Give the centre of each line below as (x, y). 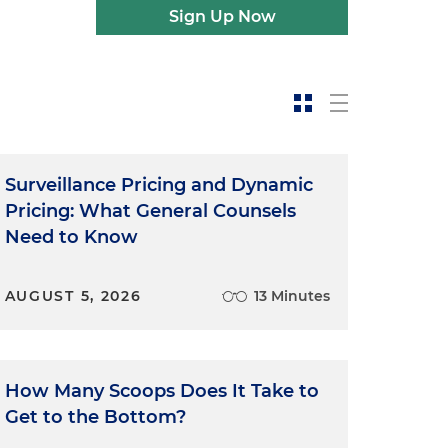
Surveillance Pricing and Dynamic (158, 185)
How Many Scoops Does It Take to (161, 391)
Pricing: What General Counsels (150, 211)
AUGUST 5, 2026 (73, 296)
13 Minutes (291, 296)
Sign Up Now (222, 16)
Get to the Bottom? (95, 417)
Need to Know (71, 237)
